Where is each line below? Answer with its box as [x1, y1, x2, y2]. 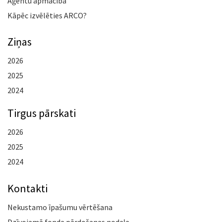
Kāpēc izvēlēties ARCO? [7, 10, 87, 21]
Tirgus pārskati [7, 106, 76, 120]
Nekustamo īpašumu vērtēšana [7, 202, 112, 212]
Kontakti [7, 181, 48, 195]
